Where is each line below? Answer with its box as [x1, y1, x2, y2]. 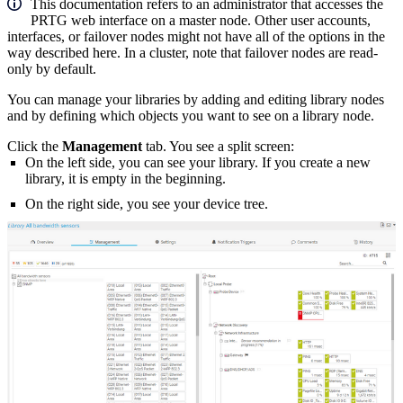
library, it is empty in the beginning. [25, 171, 226, 187]
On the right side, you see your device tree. [25, 196, 268, 212]
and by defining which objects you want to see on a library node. [7, 108, 374, 124]
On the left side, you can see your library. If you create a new [25, 155, 371, 171]
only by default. [7, 61, 96, 77]
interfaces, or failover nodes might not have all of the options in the [7, 29, 385, 45]
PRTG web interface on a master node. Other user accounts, [31, 13, 371, 29]
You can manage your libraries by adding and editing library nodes [7, 92, 384, 108]
